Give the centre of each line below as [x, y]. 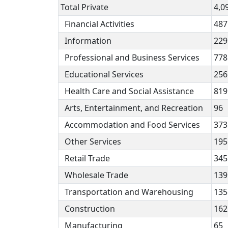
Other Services [91, 141]
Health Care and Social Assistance [127, 91]
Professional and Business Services [130, 57]
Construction [88, 208]
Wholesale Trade [94, 175]
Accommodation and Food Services [130, 124]
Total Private [84, 7]
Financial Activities [97, 24]
